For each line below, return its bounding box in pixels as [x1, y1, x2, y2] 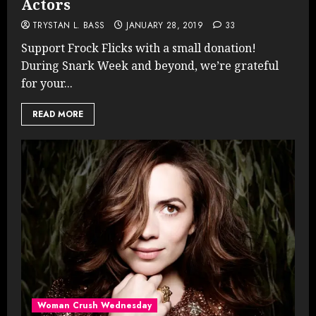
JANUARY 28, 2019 [126, 18, 203, 32]
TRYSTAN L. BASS [32, 18, 105, 32]
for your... [21, 75, 73, 91]
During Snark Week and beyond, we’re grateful [21, 57, 279, 73]
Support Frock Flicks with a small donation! [21, 39, 256, 56]
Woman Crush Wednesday [37, 298, 152, 312]
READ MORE [32, 107, 83, 121]
